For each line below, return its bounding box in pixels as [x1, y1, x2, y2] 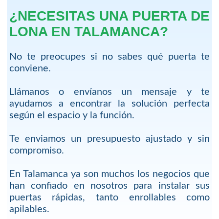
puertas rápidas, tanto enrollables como [9, 193, 210, 203]
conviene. [9, 64, 51, 74]
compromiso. [9, 146, 64, 156]
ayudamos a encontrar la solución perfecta [9, 99, 210, 109]
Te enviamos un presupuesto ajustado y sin [9, 134, 210, 144]
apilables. [9, 204, 49, 215]
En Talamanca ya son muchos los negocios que [9, 169, 210, 179]
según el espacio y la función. [9, 110, 134, 121]
